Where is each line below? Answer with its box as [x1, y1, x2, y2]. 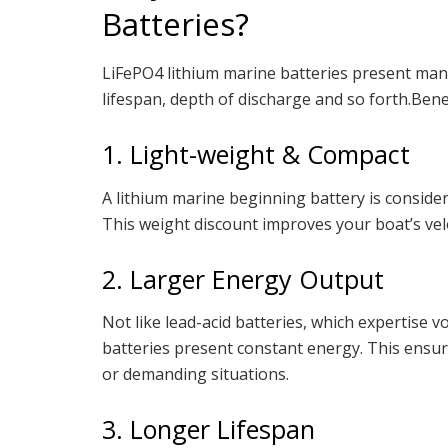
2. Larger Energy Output [102, 261, 384, 296]
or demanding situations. [102, 363, 289, 386]
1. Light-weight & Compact [102, 137, 410, 172]
